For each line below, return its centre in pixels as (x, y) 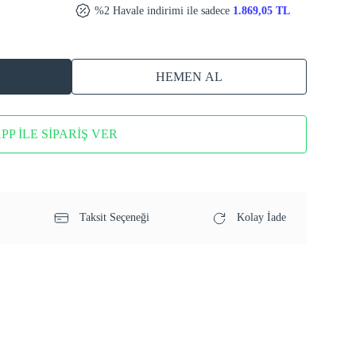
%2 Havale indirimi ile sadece (162, 10)
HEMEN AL (190, 76)
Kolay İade (259, 217)
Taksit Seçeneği (112, 217)
